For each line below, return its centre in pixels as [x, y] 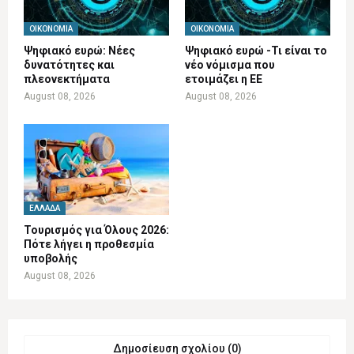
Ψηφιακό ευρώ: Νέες [79, 51]
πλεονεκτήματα [67, 79]
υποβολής [51, 259]
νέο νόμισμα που [230, 65]
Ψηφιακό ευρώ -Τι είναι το [256, 51]
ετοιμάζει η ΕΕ [224, 79]
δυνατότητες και [69, 65]
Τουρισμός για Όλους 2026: [96, 230]
